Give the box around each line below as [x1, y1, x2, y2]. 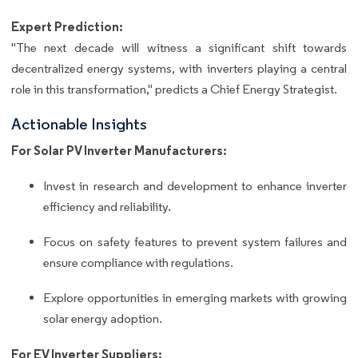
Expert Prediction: [11, 18, 123, 35]
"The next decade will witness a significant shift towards [11, 40, 347, 56]
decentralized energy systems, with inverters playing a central [11, 61, 347, 77]
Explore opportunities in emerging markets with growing [43, 290, 347, 306]
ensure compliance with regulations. [43, 255, 233, 271]
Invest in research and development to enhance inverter [43, 178, 347, 194]
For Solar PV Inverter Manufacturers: [11, 142, 227, 159]
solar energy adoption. [43, 311, 162, 327]
